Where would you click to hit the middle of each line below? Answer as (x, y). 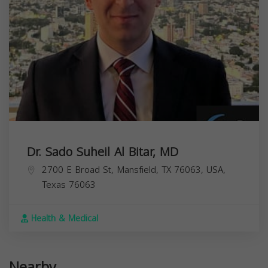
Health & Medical (63, 218)
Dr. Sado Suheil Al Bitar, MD (103, 152)
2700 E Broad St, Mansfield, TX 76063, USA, (134, 170)
